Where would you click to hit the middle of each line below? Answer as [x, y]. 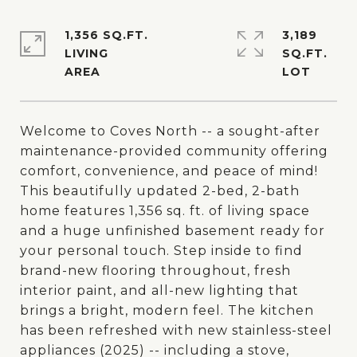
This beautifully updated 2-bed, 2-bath [160, 191]
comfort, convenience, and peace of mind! [169, 171]
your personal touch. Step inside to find [161, 251]
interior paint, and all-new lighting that [159, 290]
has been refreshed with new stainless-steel [176, 330]
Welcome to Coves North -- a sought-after [170, 131]
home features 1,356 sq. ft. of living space [165, 211]
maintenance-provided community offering [174, 151]
